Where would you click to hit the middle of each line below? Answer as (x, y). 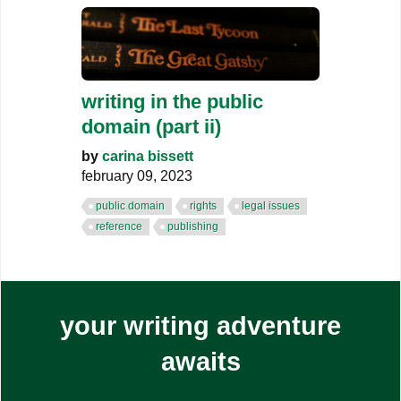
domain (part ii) (151, 126)
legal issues (271, 205)
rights (203, 205)
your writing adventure (200, 325)
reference (119, 226)
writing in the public (172, 101)
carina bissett (148, 156)
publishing (193, 226)
